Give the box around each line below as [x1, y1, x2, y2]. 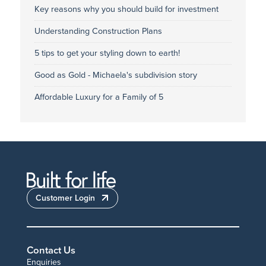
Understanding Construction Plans [34, 26, 162, 36]
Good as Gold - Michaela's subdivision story [34, 69, 197, 80]
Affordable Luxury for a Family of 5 [34, 91, 163, 102]
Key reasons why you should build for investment [34, 4, 218, 14]
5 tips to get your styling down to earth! [34, 47, 180, 58]
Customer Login [35, 192, 95, 203]
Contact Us [26, 244, 75, 256]
